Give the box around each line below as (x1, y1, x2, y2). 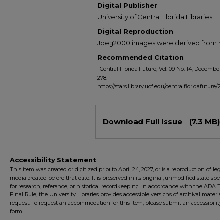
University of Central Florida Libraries (97, 13, 212, 21)
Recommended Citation (97, 54, 184, 61)
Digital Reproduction (97, 27, 173, 35)
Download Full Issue (103, 117, 184, 126)
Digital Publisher (97, 1, 157, 9)
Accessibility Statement (10, 156, 96, 164)
